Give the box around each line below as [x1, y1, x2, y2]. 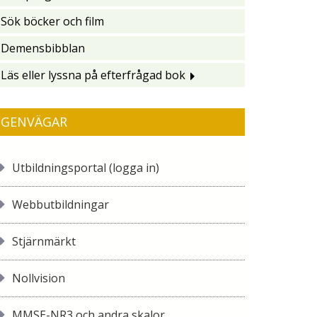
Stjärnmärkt [12, 234, 76, 249]
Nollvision [12, 270, 65, 286]
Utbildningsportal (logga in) [12, 160, 159, 175]
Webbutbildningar [12, 197, 109, 212]
